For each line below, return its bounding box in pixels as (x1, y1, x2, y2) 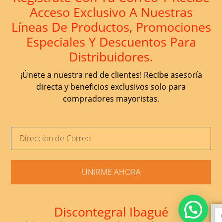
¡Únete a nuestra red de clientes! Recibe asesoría (20, 69, 202, 81)
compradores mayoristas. (62, 93, 160, 105)
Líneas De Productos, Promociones (11, 18, 211, 36)
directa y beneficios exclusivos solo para (36, 81, 186, 93)
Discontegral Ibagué (54, 203, 168, 220)
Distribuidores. (69, 48, 153, 65)
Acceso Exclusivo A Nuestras (29, 3, 193, 21)
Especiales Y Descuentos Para (26, 33, 196, 51)
